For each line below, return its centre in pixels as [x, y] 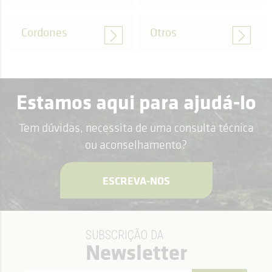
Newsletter [136, 252]
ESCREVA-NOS [136, 180]
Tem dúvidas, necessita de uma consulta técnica [136, 127]
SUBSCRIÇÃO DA [124, 235]
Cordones [44, 32]
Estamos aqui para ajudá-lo [136, 101]
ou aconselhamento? [136, 144]
